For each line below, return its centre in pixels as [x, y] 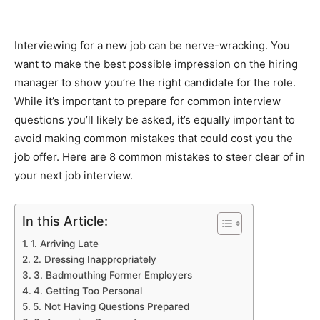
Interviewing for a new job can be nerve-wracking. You [152, 46]
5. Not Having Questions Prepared [111, 307]
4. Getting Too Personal [87, 291]
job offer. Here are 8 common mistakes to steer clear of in [160, 157]
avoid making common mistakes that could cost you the [154, 139]
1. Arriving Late [64, 244]
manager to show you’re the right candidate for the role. [155, 83]
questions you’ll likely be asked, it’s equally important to [155, 120]
